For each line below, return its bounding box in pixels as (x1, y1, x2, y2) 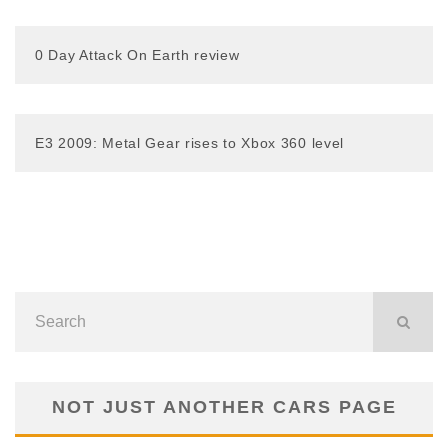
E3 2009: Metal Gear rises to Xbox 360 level (35, 135, 345, 152)
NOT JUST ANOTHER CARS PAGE (51, 397, 397, 418)
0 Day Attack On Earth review (35, 47, 240, 64)
